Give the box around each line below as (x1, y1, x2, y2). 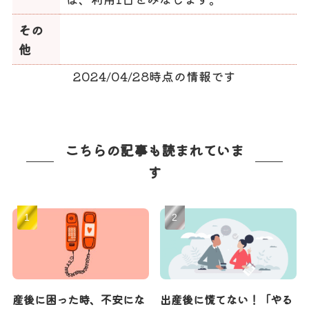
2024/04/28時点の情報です (73, 66, 236, 85)
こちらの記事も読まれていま (65, 140, 244, 161)
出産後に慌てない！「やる (160, 290, 293, 308)
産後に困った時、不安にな (12, 290, 145, 308)
